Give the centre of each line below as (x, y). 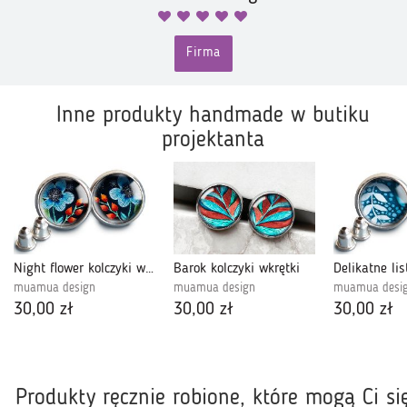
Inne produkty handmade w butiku (213, 116)
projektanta (213, 140)
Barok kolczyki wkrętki (237, 269)
